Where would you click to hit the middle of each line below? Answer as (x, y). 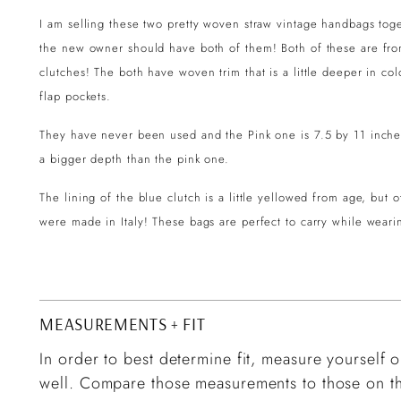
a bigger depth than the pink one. (135, 158)
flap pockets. (76, 96)
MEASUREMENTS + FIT (123, 324)
